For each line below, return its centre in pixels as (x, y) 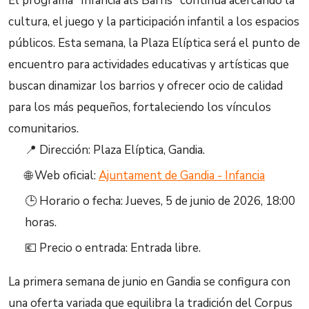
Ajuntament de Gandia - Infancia (182, 176)
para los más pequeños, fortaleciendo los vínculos (140, 107)
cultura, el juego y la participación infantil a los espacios (154, 22)
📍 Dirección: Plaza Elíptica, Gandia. (115, 150)
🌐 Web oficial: (62, 176)
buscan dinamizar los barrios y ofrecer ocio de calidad (146, 86)
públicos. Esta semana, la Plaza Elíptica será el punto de (154, 43)
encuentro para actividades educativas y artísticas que (149, 64)
